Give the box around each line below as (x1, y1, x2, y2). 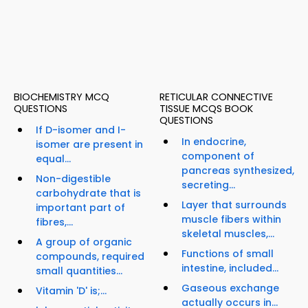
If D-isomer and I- (36, 123, 126, 137)
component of (181, 149, 254, 164)
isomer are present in (36, 137, 143, 152)
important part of (36, 201, 125, 215)
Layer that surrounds (181, 198, 287, 212)
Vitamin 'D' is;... (36, 284, 107, 298)
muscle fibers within (181, 212, 281, 227)
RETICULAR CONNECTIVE (159, 90, 273, 104)
